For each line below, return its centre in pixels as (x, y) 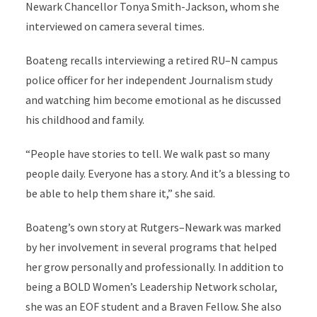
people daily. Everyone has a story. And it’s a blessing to (157, 174)
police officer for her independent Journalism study (149, 80)
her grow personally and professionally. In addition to (154, 267)
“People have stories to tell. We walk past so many (147, 154)
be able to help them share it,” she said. (120, 194)
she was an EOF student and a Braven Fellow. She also (153, 307)
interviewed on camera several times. (115, 27)
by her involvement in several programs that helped (151, 247)
